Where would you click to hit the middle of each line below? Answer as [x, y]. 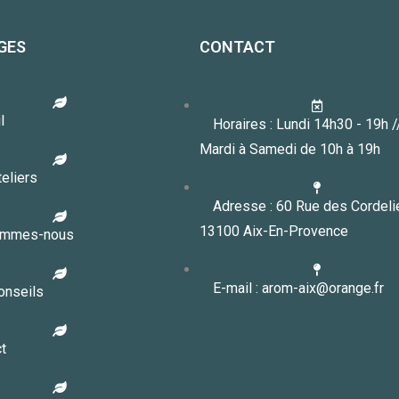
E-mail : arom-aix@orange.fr [298, 289]
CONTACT [237, 47]
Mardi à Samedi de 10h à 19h [290, 150]
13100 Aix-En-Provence [274, 232]
